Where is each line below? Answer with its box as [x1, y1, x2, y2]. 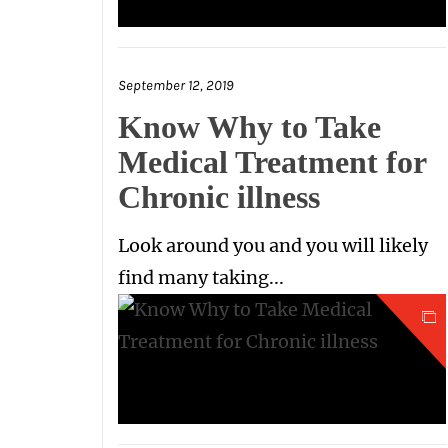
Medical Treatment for [118, 144, 426, 180]
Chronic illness [118, 179, 320, 215]
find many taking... [118, 266, 284, 289]
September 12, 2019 [118, 77, 234, 94]
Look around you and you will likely [118, 234, 428, 257]
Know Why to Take [118, 109, 381, 145]
